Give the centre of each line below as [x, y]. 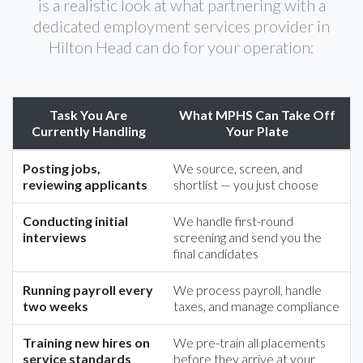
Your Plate [257, 131]
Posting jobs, [62, 168]
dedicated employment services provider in [181, 26]
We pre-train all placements [250, 342]
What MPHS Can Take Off [257, 115]
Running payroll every [88, 290]
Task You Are [88, 115]
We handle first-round [233, 221]
